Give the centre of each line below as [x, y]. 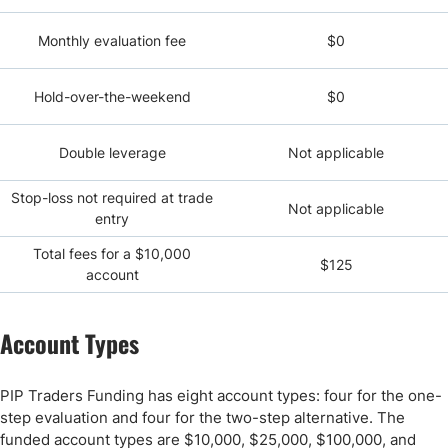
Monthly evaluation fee [112, 40]
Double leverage [112, 152]
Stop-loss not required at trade [112, 197]
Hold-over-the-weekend [112, 96]
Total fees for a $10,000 [112, 253]
